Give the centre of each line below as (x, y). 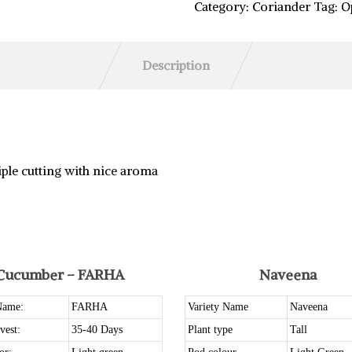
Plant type (211, 330)
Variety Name (218, 307)
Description (176, 65)
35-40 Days (97, 330)
